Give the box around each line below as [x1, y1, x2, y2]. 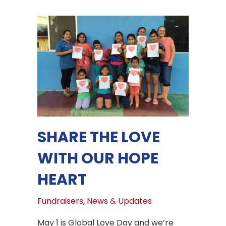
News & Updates [87, 195, 152, 207]
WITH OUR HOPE [37, 148, 158, 169]
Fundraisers [37, 195, 83, 207]
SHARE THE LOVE [37, 127, 160, 148]
